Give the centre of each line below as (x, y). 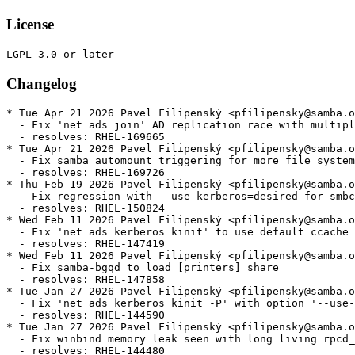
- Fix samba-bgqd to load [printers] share (143, 268)
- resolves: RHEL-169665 (86, 137)
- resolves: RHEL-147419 (86, 244)
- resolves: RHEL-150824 (86, 208)
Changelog (42, 83)
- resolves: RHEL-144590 (86, 315)
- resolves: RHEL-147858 (86, 280)
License (30, 25)
